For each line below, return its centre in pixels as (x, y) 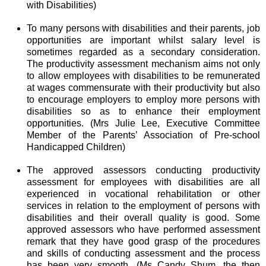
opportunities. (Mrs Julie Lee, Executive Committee (143, 123)
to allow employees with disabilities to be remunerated (143, 76)
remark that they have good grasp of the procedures (143, 242)
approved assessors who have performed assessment (143, 230)
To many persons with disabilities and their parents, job (143, 28)
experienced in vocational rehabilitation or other (143, 194)
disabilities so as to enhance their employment (143, 112)
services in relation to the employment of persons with (143, 206)
